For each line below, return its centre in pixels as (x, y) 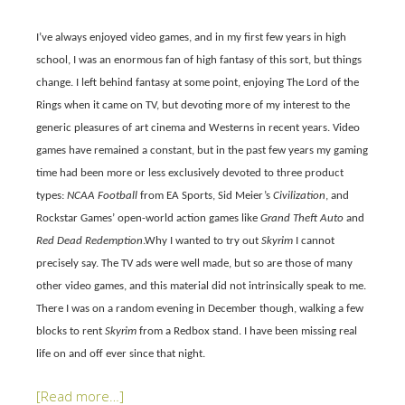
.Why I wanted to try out (202, 240)
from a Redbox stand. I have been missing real (247, 331)
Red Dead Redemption (89, 240)
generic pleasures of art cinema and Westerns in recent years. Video (198, 127)
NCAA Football (102, 195)
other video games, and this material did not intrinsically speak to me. (201, 286)
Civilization (299, 195)
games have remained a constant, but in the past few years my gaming (202, 150)
